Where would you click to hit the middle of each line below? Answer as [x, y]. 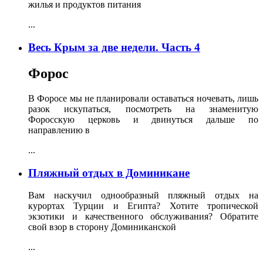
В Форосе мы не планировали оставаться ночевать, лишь [143, 98]
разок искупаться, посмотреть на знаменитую [143, 109]
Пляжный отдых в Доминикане [109, 173]
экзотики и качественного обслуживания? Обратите [143, 217]
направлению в [59, 130]
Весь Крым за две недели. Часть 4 [114, 47]
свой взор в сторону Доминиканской [102, 227]
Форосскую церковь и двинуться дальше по [143, 119]
